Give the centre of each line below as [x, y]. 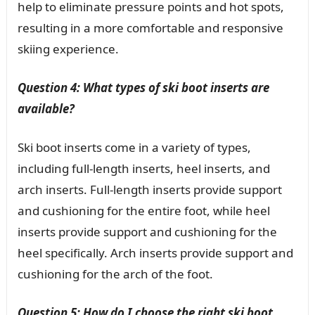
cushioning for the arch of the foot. [115, 274]
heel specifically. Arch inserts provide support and [155, 252]
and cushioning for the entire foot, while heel [143, 210]
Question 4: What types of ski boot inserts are [143, 87]
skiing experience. [68, 49]
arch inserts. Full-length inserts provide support [149, 189]
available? [46, 108]
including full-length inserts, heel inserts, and [143, 168]
